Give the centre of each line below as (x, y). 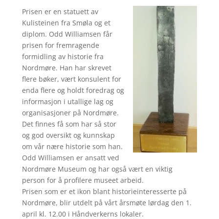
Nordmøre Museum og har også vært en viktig (97, 169)
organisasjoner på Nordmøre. (70, 113)
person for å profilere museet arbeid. (83, 180)
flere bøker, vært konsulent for (71, 79)
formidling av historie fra (63, 56)
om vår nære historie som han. (72, 146)
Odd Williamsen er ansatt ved (70, 158)
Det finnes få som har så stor (69, 124)
